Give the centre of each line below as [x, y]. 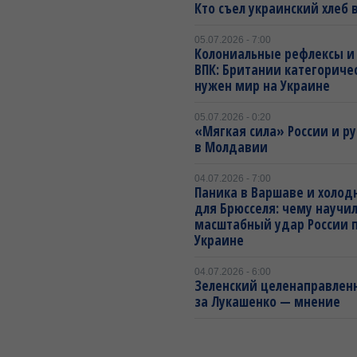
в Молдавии [231, 147]
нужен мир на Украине [262, 86]
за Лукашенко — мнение [267, 302]
